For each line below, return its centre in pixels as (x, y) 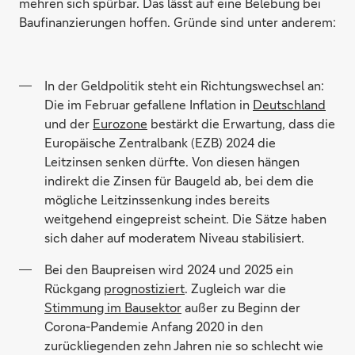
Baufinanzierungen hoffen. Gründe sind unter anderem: (177, 22)
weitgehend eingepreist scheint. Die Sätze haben (185, 218)
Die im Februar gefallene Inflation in (149, 104)
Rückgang (74, 288)
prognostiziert (144, 288)
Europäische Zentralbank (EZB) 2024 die (160, 142)
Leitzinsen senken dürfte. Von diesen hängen (172, 161)
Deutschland (289, 104)
